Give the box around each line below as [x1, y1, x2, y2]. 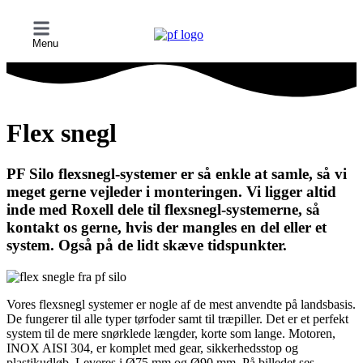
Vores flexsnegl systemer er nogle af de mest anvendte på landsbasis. [6, 297, 356, 311]
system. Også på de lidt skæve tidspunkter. [6, 237, 287, 254]
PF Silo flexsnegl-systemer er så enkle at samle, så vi [6, 165, 347, 183]
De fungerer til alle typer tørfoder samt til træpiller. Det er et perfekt [6, 311, 348, 326]
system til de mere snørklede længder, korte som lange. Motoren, [6, 326, 335, 340]
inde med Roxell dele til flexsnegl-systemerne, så [6, 201, 320, 219]
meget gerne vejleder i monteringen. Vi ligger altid [6, 183, 336, 201]
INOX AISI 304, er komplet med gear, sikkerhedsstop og [6, 340, 298, 355]
